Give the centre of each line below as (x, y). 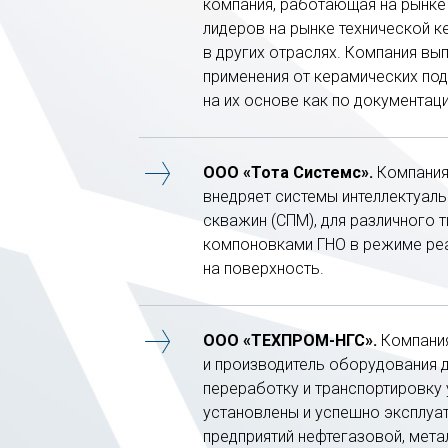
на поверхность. (263, 268)
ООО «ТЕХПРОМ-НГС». (290, 340)
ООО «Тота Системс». (288, 172)
